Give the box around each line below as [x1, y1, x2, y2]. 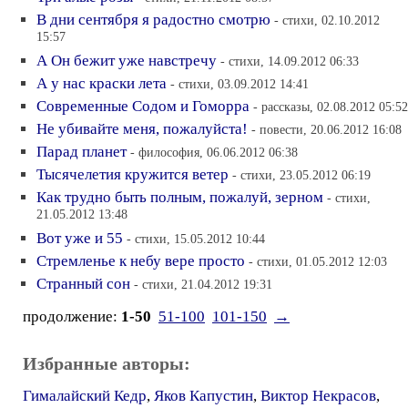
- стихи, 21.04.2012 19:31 [134, 277, 272, 291]
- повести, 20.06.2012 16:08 [251, 122, 402, 137]
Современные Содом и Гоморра [36, 97, 250, 115]
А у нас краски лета [36, 75, 167, 92]
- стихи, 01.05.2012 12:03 [249, 254, 387, 269]
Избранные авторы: [23, 353, 190, 373]
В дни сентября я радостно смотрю [36, 11, 270, 28]
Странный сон [36, 275, 130, 292]
